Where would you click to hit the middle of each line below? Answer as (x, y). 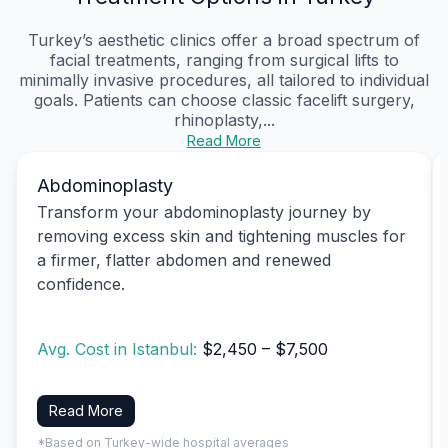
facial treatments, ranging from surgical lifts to (224, 59)
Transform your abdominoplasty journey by (204, 211)
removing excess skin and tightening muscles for (221, 235)
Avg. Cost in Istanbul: (119, 349)
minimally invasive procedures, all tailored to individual (224, 79)
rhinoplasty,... (224, 119)
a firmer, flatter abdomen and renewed (184, 259)
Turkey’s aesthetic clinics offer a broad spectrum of (224, 39)
